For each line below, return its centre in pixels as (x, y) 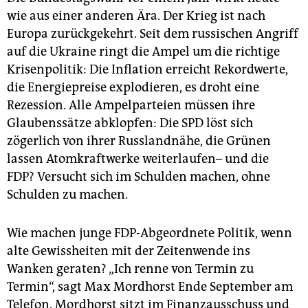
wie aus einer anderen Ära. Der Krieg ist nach (136, 15)
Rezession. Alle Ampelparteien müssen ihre (131, 105)
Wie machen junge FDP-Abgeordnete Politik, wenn (150, 233)
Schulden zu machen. (67, 194)
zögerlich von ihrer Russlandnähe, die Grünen (139, 141)
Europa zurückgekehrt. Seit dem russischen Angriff (153, 33)
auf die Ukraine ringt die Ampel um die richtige (143, 51)
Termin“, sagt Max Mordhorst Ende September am (150, 286)
